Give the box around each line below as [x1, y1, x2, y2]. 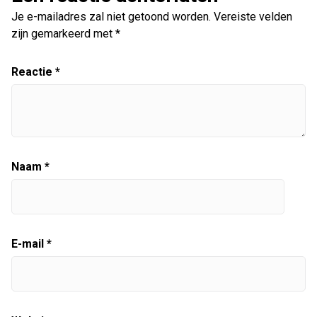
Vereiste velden [214, 10, 292, 23]
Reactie [11, 65, 55, 79]
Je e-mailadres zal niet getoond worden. [11, 10, 211, 23]
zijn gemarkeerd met [11, 27, 115, 40]
